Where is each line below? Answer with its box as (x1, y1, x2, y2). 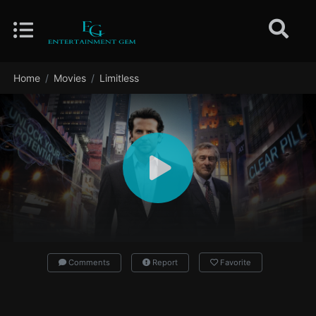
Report (150, 257, 178, 267)
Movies (54, 72, 87, 84)
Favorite (219, 257, 251, 267)
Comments (66, 257, 110, 267)
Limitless (99, 72, 140, 84)
